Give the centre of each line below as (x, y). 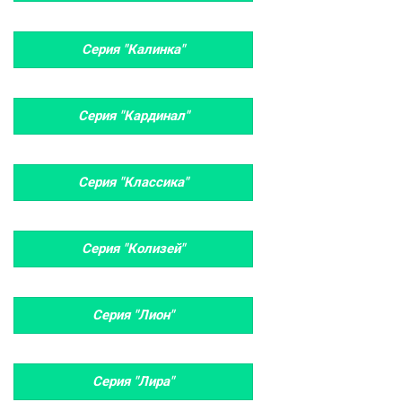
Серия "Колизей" (133, 249)
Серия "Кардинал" (133, 116)
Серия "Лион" (133, 315)
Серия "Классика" (133, 182)
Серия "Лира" (133, 381)
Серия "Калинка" (133, 49)
